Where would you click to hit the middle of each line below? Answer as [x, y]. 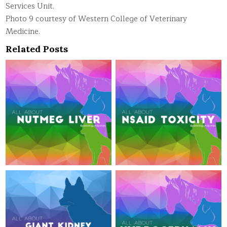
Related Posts [37, 49]
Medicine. [23, 31]
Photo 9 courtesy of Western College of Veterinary [97, 19]
